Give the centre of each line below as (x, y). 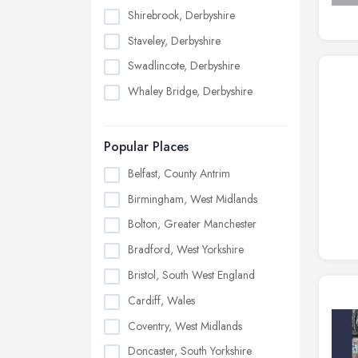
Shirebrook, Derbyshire (181, 15)
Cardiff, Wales (161, 300)
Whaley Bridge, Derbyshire (190, 91)
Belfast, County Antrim (179, 173)
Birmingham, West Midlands (193, 199)
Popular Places (146, 146)
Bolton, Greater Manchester (192, 224)
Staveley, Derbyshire (174, 40)
